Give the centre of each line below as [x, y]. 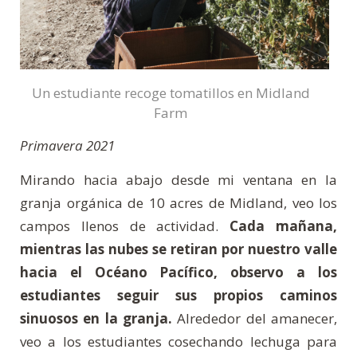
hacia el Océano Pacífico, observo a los [178, 273]
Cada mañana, [283, 226]
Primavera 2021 [67, 146]
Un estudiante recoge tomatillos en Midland [171, 93]
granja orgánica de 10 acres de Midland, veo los [178, 203]
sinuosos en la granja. [96, 319]
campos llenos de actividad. [125, 226]
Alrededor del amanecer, [255, 319]
